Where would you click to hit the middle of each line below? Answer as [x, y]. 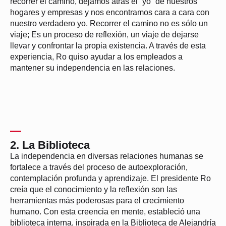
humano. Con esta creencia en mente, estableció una [105, 212]
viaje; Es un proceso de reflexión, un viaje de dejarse [104, 35]
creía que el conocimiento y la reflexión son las [94, 190]
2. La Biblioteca [50, 145]
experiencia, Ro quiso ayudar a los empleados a [96, 57]
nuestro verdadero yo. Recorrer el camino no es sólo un [109, 24]
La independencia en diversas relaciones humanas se [107, 156]
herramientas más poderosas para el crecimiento [97, 201]
